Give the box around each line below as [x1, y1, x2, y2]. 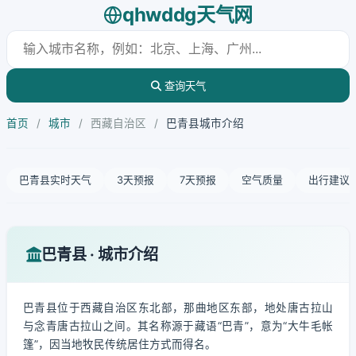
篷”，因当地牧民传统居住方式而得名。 [23, 338, 216, 350]
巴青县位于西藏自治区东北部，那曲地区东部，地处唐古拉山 [23, 301, 333, 314]
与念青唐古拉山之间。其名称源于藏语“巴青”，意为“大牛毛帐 [23, 319, 333, 332]
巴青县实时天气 [19, 174, 91, 186]
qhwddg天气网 [122, 3, 253, 26]
